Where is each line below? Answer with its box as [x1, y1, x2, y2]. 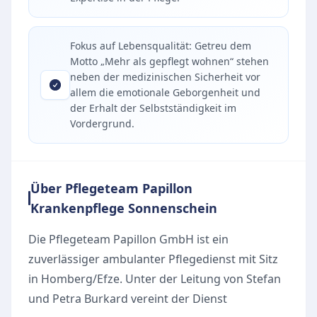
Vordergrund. [70, 117, 134, 130]
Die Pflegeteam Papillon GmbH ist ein [28, 231, 229, 247]
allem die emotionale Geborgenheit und [70, 86, 260, 99]
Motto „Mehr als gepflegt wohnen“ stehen [70, 54, 269, 68]
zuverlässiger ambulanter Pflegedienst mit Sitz [28, 251, 278, 267]
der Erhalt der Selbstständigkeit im [70, 101, 236, 115]
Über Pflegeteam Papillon [30, 180, 192, 197]
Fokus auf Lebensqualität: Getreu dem [70, 39, 251, 52]
